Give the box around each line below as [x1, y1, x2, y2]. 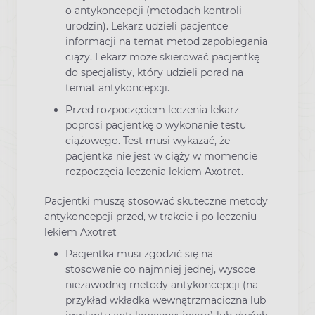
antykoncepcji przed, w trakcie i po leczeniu [44, 210, 257, 223]
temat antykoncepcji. [65, 81, 169, 94]
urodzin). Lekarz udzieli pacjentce [65, 19, 228, 32]
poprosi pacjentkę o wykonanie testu [65, 118, 246, 131]
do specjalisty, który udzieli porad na [65, 65, 243, 79]
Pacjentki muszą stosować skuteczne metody [44, 194, 268, 207]
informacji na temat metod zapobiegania [65, 34, 268, 48]
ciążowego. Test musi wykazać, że [65, 134, 230, 147]
